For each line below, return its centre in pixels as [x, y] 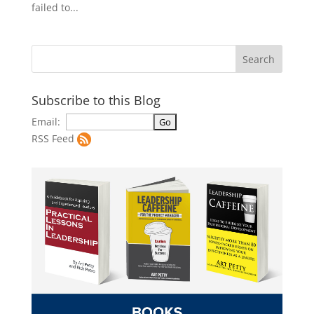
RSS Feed [53, 139]
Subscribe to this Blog [96, 101]
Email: [48, 122]
